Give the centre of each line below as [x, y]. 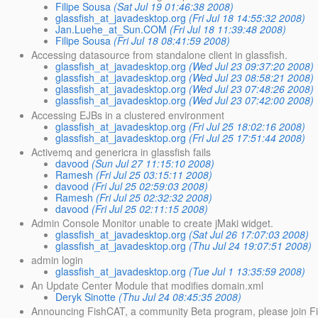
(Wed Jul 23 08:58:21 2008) [252, 78]
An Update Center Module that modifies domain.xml [148, 286]
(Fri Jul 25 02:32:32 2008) [154, 197]
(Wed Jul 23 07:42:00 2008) [252, 100]
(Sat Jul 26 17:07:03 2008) [249, 234]
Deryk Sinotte [86, 297]
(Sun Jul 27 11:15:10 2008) [153, 163]
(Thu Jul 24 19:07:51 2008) [251, 245]
